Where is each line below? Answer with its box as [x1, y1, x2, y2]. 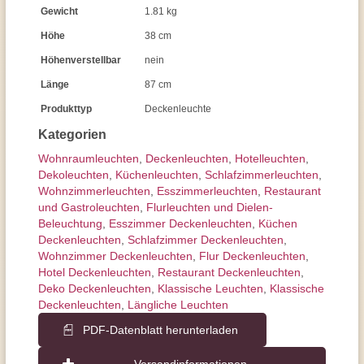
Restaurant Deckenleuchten [158, 266, 301, 279]
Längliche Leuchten [128, 298, 228, 311]
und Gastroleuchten [38, 201, 140, 214]
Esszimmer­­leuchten [157, 184, 258, 197]
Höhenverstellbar [41, 54, 121, 66]
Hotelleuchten [235, 152, 305, 165]
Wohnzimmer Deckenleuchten [38, 249, 193, 262]
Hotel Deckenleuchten [38, 266, 151, 279]
